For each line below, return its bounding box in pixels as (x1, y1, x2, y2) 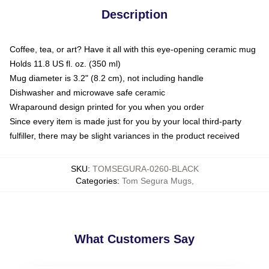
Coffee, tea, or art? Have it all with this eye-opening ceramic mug (10, 44, 256, 54)
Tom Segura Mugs (121, 175, 192, 186)
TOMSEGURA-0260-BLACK (92, 163, 199, 174)
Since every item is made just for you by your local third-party (10, 116, 241, 126)
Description (101, 7, 168, 21)
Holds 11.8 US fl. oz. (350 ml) (10, 58, 121, 68)
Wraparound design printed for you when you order (10, 101, 204, 112)
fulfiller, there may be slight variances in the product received (10, 130, 240, 141)
